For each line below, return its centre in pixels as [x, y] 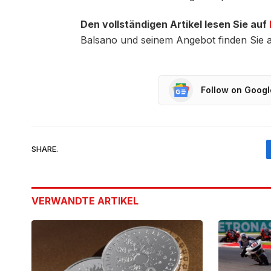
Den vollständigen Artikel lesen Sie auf [175, 24]
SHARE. [45, 149]
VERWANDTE [64, 201]
